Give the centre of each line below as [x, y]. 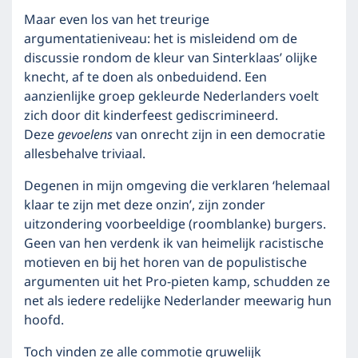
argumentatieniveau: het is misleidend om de [161, 39]
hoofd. [44, 320]
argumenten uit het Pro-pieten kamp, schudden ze [177, 282]
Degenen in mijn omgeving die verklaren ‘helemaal [177, 186]
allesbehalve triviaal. [85, 154]
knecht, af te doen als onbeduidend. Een [145, 78]
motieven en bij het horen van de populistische [165, 263]
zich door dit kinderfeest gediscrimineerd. [151, 116]
